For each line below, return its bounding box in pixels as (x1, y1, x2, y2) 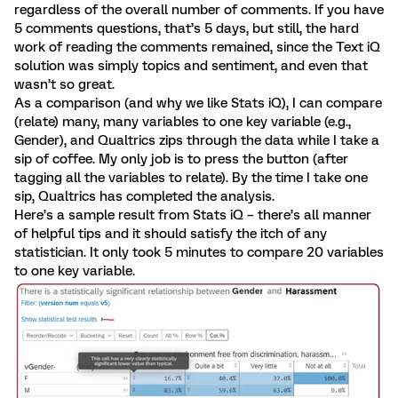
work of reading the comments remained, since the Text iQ (14, 38, 380, 55)
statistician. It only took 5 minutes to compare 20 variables (14, 243, 384, 260)
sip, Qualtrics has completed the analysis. (14, 187, 278, 204)
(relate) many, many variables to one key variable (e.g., (14, 113, 351, 130)
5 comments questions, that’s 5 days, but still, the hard (14, 20, 359, 36)
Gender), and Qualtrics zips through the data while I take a (14, 131, 379, 148)
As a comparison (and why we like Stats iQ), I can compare (14, 94, 382, 111)
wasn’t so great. (14, 76, 115, 92)
